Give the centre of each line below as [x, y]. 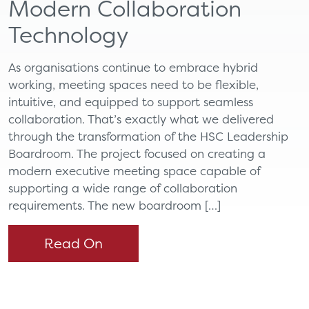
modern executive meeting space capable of [134, 171]
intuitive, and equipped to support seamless [131, 102]
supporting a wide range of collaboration [123, 188]
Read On [73, 243]
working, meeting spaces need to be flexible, [133, 84]
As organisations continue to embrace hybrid [133, 67]
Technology [68, 34]
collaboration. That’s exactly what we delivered [141, 119]
